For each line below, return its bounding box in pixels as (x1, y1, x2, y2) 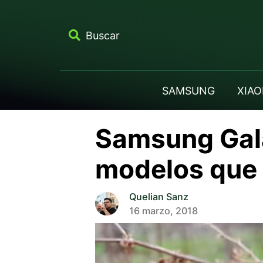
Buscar (85, 29, 120, 42)
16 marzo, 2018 (129, 204, 198, 217)
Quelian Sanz (129, 190, 188, 203)
